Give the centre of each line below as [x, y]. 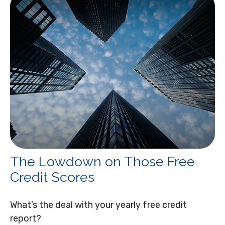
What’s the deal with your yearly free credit [98, 205]
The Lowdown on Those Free [102, 161]
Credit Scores [52, 177]
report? [26, 218]
